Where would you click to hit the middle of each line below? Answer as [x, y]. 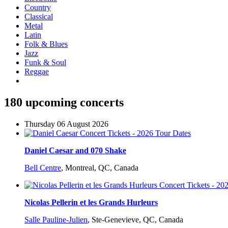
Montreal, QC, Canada [102, 168]
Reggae [37, 72]
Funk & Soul [45, 63]
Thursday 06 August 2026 [66, 124]
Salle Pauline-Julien [56, 220]
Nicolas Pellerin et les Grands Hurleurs [91, 203]
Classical [39, 17]
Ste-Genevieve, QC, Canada [137, 220]
